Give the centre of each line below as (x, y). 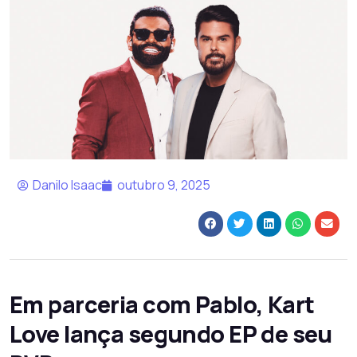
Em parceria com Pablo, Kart (162, 304)
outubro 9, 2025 (164, 185)
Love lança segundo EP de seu (171, 333)
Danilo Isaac (67, 185)
